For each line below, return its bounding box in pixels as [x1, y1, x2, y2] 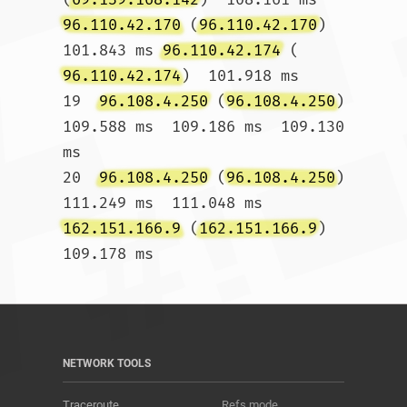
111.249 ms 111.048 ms [63, 194, 272, 213]
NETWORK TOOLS [63, 357, 151, 370]
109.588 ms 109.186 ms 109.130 [63, 117, 344, 136]
